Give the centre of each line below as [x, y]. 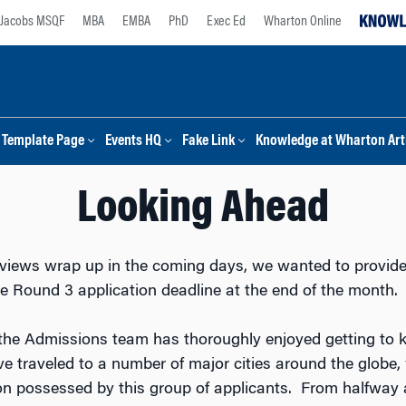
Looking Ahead [203, 210]
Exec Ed [226, 22]
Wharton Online [303, 22]
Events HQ [133, 142]
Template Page [43, 142]
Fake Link [208, 142]
